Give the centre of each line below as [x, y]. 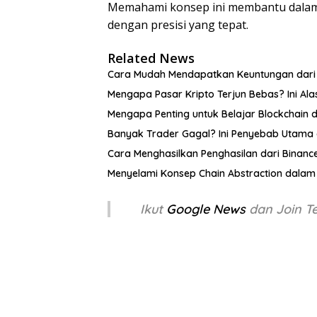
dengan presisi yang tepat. [178, 24]
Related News [151, 58]
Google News [207, 209]
